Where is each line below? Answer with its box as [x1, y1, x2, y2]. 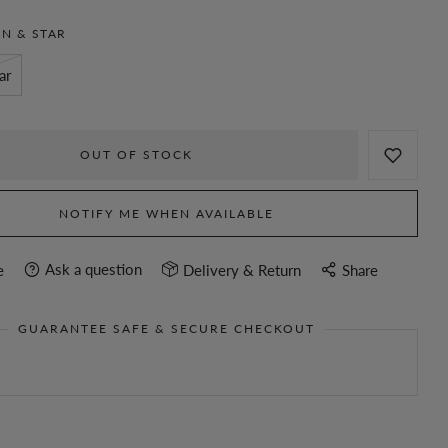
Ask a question [44, 260, 142, 279]
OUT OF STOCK [80, 147, 194, 163]
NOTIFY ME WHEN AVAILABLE [59, 206, 275, 222]
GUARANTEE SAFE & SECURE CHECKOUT [18, 320, 316, 336]
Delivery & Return [182, 260, 301, 279]
